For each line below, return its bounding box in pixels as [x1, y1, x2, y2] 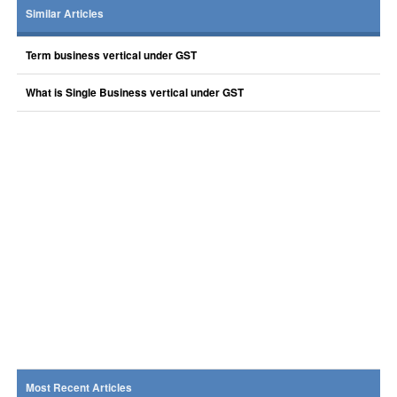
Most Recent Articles [25, 380, 132, 395]
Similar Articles [25, 6, 104, 21]
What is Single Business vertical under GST [25, 85, 244, 100]
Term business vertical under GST [25, 48, 197, 63]
